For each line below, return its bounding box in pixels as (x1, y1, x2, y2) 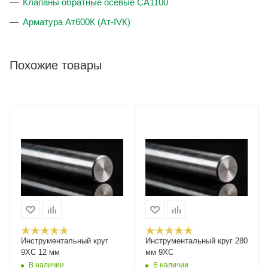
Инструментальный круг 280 (145, 236, 248, 246)
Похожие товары (10, 59, 102, 72)
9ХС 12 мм (21, 248, 60, 257)
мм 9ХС (145, 248, 173, 257)
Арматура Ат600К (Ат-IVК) (23, 17, 130, 28)
